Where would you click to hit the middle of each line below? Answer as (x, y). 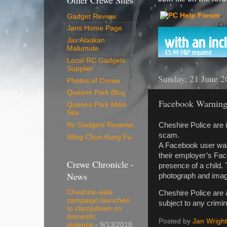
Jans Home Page (94, 28)
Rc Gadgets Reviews (100, 125)
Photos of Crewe (93, 81)
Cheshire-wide (90, 193)
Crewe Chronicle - (100, 164)
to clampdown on (94, 209)
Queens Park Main (97, 105)
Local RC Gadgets (96, 60)
